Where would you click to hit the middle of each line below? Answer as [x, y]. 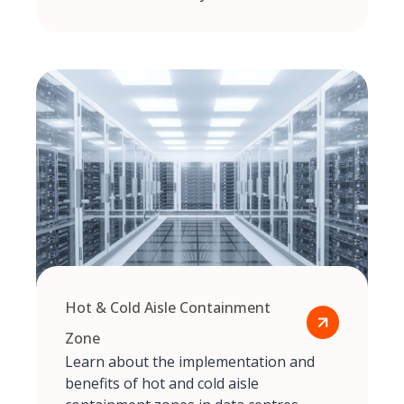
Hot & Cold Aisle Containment [168, 307]
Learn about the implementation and [190, 361]
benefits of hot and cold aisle [162, 383]
